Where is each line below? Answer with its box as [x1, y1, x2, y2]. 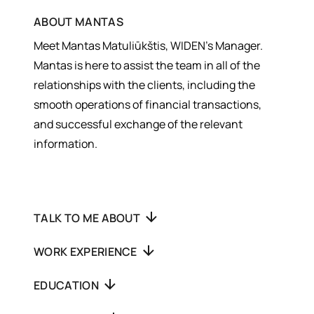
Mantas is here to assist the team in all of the [34, 57, 260, 74]
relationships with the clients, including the [34, 77, 255, 93]
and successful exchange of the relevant [34, 116, 243, 132]
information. [34, 136, 97, 152]
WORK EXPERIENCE [34, 244, 140, 260]
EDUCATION [34, 278, 102, 294]
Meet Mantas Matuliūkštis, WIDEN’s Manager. [34, 38, 263, 54]
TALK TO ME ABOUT [34, 210, 143, 226]
